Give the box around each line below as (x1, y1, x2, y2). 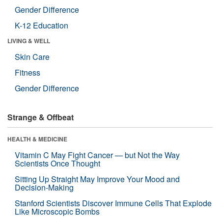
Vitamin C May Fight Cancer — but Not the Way (15, 149, 180, 161)
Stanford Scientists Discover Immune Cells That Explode (15, 197, 212, 209)
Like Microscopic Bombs (15, 205, 100, 217)
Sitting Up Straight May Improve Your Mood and (15, 173, 180, 185)
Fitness (15, 66, 40, 78)
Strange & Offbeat (7, 111, 74, 123)
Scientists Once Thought (15, 157, 100, 169)
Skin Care (15, 51, 50, 62)
